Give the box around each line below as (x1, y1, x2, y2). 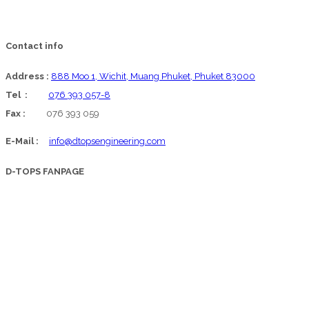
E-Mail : (6, 136, 49, 147)
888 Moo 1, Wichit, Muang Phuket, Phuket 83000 (51, 71, 255, 82)
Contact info (6, 40, 63, 51)
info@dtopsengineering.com (49, 136, 166, 147)
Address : (6, 71, 49, 82)
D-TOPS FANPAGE (6, 166, 84, 177)
